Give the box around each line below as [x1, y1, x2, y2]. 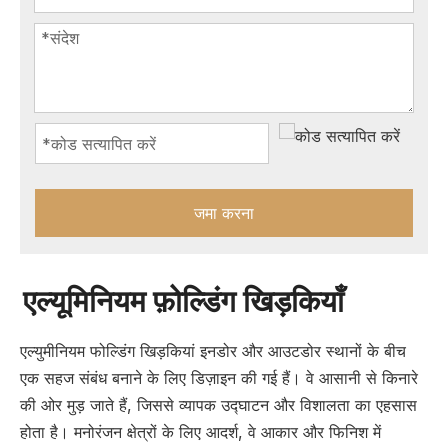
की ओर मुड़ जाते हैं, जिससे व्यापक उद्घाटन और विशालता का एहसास [20, 395, 417, 415]
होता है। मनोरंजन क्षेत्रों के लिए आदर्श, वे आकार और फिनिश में [20, 422, 381, 442]
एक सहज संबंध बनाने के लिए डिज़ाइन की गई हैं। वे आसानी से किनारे [20, 368, 418, 388]
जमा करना [194, 203, 254, 223]
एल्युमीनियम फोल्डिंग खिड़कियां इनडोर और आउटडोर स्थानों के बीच [20, 341, 406, 361]
